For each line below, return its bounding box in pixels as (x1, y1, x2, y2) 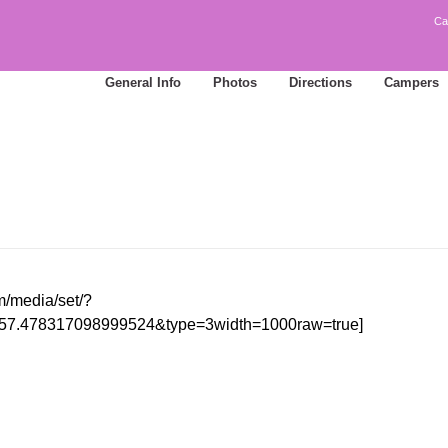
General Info (105, 75, 181, 90)
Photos (213, 75, 257, 90)
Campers (384, 75, 439, 90)
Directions (289, 75, 352, 90)
